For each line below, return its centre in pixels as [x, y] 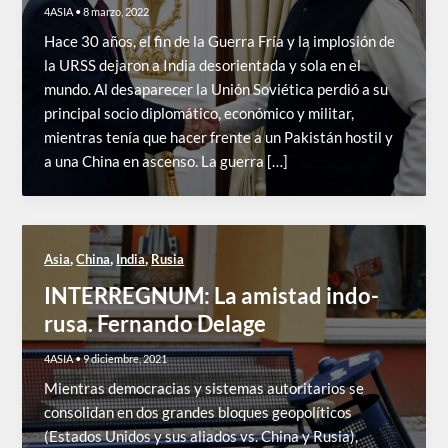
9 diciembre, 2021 [125, 359]
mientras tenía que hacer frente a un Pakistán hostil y [219, 137]
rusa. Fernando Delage [155, 324]
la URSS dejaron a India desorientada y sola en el [203, 65]
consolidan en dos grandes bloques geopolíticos [198, 413]
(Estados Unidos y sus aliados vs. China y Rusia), [201, 437]
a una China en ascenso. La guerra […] [166, 161]
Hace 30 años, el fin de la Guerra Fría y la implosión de [220, 41]
